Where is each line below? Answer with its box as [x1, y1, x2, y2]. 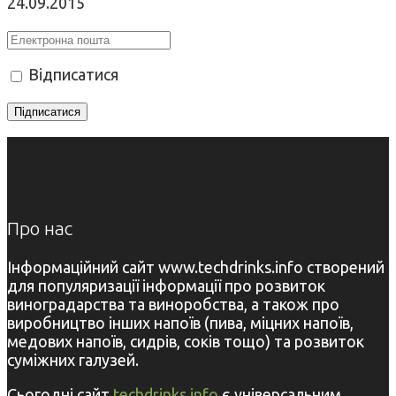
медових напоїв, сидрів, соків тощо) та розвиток [7, 331, 364, 350]
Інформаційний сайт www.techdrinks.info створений [7, 257, 385, 276]
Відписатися [25, 65, 118, 84]
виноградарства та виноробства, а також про [7, 294, 339, 313]
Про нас [7, 217, 72, 239]
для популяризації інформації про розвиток [7, 276, 325, 294]
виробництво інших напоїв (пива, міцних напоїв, [7, 313, 354, 331]
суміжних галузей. [7, 350, 139, 369]
